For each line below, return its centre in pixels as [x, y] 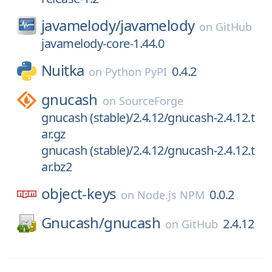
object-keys [79, 193]
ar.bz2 [56, 167]
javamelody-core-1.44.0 [103, 43]
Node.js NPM [171, 195]
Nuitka [63, 70]
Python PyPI [136, 72]
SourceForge [151, 101]
